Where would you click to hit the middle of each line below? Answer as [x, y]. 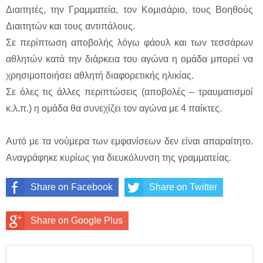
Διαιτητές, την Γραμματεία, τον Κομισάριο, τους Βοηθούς [129, 10]
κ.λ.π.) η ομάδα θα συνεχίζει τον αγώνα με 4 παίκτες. [114, 109]
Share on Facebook [72, 187]
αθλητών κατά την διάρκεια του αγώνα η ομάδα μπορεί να [129, 59]
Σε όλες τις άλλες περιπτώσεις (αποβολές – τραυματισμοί [129, 92]
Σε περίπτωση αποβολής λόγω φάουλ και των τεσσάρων [129, 43]
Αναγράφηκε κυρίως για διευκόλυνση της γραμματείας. [119, 158]
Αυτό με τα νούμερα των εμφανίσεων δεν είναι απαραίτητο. [129, 141]
